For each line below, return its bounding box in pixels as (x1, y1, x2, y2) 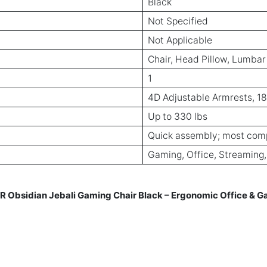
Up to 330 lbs (148, 110, 207, 122)
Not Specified (148, 15, 208, 27)
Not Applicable (148, 34, 212, 46)
